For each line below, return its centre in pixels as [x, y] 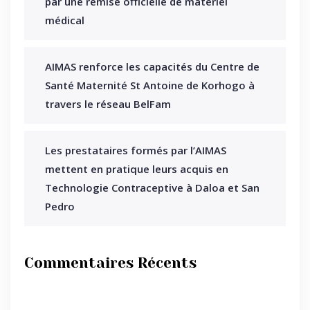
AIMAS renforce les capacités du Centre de [152, 66]
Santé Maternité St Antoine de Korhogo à [150, 85]
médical [65, 20]
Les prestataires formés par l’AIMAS [136, 150]
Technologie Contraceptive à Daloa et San [152, 188]
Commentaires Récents [110, 263]
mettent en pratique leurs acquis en [137, 169]
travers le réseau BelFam [108, 104]
